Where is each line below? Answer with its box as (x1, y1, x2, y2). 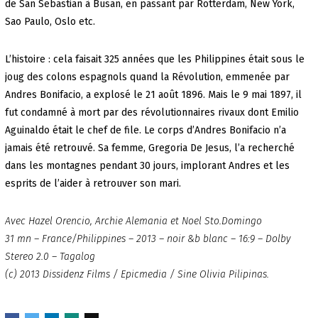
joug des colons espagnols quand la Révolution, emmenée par (4, 71, 290, 84)
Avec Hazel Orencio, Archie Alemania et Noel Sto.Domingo (4, 215, 262, 228)
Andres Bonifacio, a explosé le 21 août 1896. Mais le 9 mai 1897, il (4, 89, 302, 102)
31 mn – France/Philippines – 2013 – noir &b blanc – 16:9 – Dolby (4, 233, 291, 246)
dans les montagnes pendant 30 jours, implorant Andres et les (4, 160, 290, 172)
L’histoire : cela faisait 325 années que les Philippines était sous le (4, 53, 305, 66)
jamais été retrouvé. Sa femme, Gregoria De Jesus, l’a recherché (4, 142, 295, 155)
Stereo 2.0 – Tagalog (4, 251, 95, 263)
